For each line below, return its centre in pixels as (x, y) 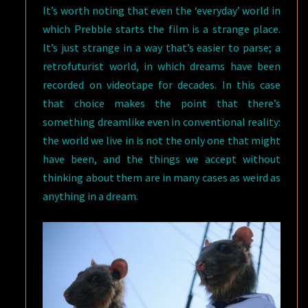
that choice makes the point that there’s (162, 103)
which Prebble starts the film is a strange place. (162, 29)
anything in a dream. (91, 196)
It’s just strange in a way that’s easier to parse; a (162, 48)
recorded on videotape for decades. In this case (162, 85)
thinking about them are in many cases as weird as (162, 178)
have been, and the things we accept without (162, 159)
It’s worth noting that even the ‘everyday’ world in (162, 11)
